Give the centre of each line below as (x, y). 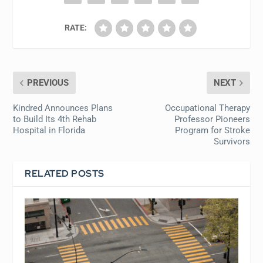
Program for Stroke (212, 131)
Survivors (232, 142)
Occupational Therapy (207, 108)
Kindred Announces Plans (63, 108)
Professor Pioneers (212, 119)
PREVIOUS (48, 83)
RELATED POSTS (65, 174)
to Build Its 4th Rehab (55, 119)
